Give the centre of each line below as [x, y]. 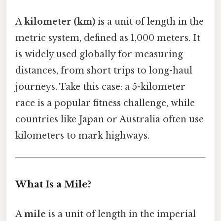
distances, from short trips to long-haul [104, 71]
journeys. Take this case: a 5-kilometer [100, 87]
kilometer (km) [60, 22]
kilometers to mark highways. [82, 136]
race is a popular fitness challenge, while [105, 103]
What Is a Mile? [53, 184]
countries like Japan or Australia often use [110, 120]
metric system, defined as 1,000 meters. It [108, 38]
